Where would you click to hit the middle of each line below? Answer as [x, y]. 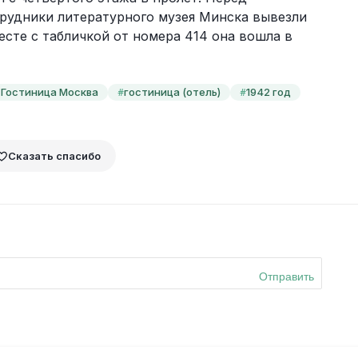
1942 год [268, 91]
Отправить [286, 276]
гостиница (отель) [172, 91]
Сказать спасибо [54, 155]
